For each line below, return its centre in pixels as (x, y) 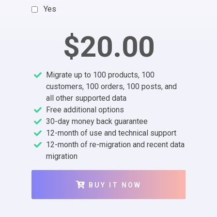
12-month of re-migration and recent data (115, 144)
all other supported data (86, 98)
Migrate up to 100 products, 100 (100, 75)
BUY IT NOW (115, 185)
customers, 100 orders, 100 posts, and (111, 86)
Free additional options (85, 109)
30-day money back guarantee (97, 121)
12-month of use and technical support (111, 133)
